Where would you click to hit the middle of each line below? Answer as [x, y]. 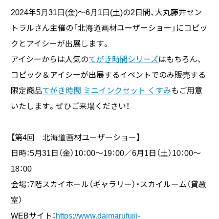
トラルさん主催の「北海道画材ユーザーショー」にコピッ [109, 28]
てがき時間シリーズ [124, 60]
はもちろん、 [180, 60]
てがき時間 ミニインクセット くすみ [107, 91]
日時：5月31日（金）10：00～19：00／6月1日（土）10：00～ [106, 153]
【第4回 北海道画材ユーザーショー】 [76, 138]
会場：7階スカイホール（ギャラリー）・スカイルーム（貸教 [109, 185]
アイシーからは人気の [50, 60]
